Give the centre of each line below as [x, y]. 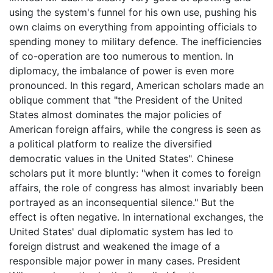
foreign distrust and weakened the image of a [115, 246]
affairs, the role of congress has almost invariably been [136, 188]
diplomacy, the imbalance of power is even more [122, 71]
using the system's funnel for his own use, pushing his [133, 12]
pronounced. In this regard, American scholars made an [136, 85]
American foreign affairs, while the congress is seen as [135, 129]
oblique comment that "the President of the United [126, 100]
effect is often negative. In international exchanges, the [136, 217]
